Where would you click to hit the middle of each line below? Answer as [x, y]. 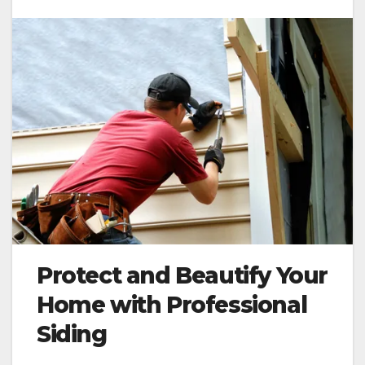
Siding [72, 334]
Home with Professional [172, 305]
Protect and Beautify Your [182, 276]
